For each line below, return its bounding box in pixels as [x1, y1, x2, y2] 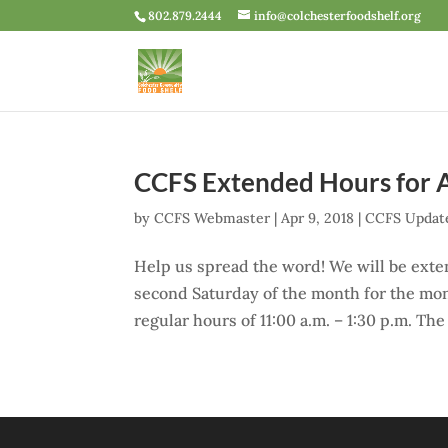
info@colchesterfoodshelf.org [254, 8, 422, 23]
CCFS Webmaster [154, 209, 271, 227]
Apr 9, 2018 [281, 209, 355, 227]
